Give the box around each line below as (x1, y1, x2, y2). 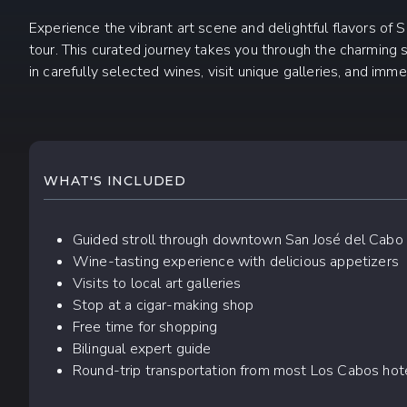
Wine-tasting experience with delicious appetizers (73, 252, 399, 272)
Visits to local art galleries (73, 273, 242, 293)
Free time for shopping (73, 317, 218, 337)
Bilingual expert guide (73, 339, 212, 359)
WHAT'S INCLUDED (44, 172, 186, 189)
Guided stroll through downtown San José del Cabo (73, 230, 403, 250)
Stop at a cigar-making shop (73, 295, 254, 315)
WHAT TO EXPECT (28, 137, 288, 176)
